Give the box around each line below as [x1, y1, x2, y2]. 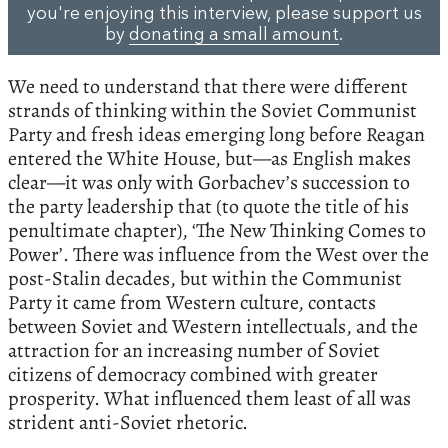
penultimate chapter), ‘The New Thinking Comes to [8, 216, 426, 244]
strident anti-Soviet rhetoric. [8, 408, 248, 436]
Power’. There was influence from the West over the [8, 240, 429, 268]
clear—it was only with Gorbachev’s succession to [8, 168, 410, 196]
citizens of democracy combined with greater [8, 360, 378, 388]
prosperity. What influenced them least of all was [8, 384, 411, 412]
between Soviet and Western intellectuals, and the [8, 312, 418, 340]
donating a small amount [129, 27, 339, 45]
